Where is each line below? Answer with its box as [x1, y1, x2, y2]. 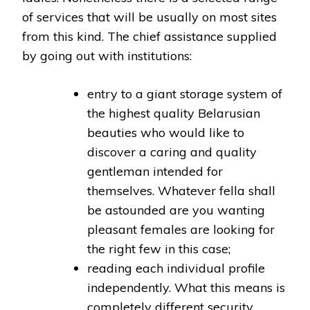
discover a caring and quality [87, 143, 257, 160]
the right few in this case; [87, 240, 230, 257]
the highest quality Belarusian [87, 104, 260, 121]
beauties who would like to [87, 124, 244, 140]
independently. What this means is [87, 279, 285, 295]
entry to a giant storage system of [87, 85, 282, 102]
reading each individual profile [87, 259, 265, 276]
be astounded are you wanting [87, 201, 265, 218]
